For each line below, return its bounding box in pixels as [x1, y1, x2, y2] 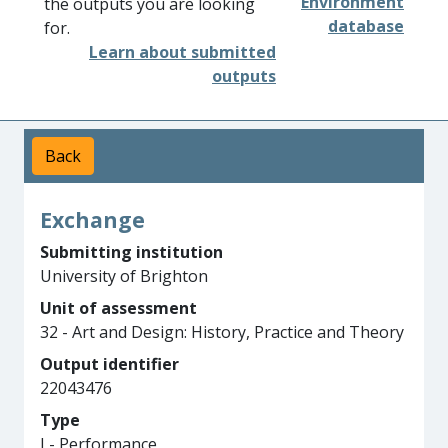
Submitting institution [40, 241, 223, 263]
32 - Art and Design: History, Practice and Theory [40, 321, 404, 343]
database [328, 15, 404, 37]
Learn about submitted [89, 41, 276, 63]
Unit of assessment [40, 297, 197, 319]
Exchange [40, 205, 145, 234]
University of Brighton [40, 265, 208, 287]
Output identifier [40, 353, 179, 375]
